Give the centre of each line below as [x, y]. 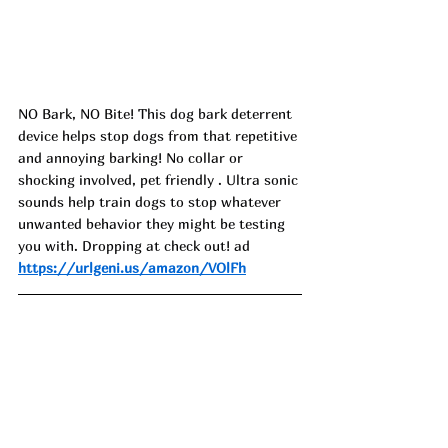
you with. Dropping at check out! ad [134, 245]
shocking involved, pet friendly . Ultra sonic [160, 179]
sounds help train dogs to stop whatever [151, 201]
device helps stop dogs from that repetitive [159, 135]
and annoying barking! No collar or [132, 157]
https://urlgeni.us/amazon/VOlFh [132, 267]
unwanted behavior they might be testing [153, 223]
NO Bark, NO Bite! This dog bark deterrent [157, 113]
